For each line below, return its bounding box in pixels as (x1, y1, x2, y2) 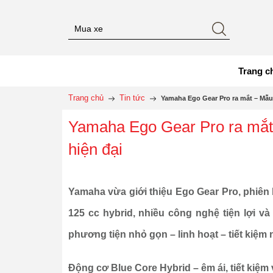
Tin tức (119, 93, 145, 103)
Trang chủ (68, 93, 104, 103)
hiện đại (68, 140, 122, 159)
